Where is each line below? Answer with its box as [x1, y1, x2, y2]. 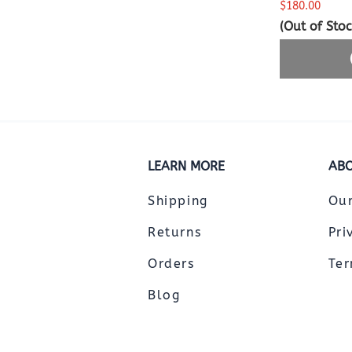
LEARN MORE [148, 158, 225, 174]
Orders [148, 255, 195, 271]
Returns [148, 224, 202, 240]
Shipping [148, 192, 208, 208]
